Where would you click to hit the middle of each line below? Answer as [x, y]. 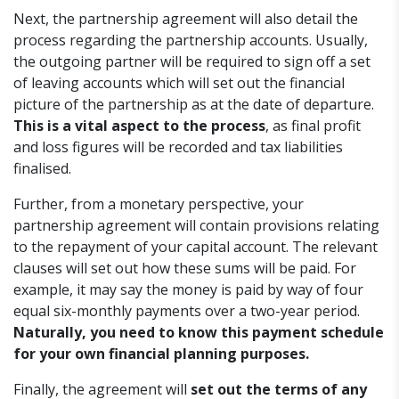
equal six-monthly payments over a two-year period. [187, 311]
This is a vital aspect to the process [139, 126]
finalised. [42, 169]
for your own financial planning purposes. [161, 354]
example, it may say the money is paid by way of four [188, 290]
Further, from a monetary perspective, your [159, 204]
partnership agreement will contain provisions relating [196, 226]
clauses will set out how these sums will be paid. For [185, 269]
